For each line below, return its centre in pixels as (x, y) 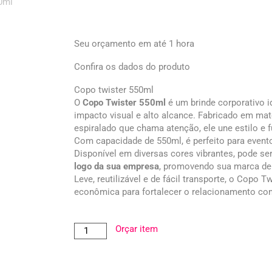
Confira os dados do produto (132, 66)
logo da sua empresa (117, 166)
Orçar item (137, 229)
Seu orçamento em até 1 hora (134, 43)
